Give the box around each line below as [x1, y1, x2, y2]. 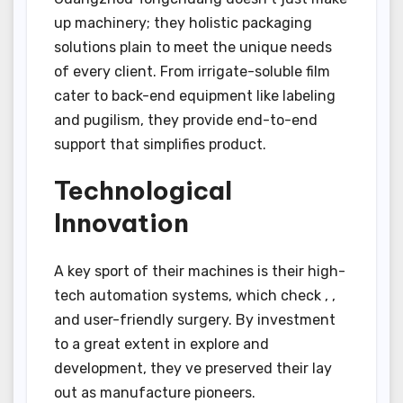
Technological [54, 175, 232, 207]
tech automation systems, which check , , [54, 287, 336, 305]
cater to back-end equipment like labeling [54, 87, 336, 105]
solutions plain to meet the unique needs [54, 39, 332, 57]
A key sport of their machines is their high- [54, 263, 345, 281]
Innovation [54, 207, 189, 239]
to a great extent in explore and [54, 336, 269, 354]
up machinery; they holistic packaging [54, 14, 312, 32]
